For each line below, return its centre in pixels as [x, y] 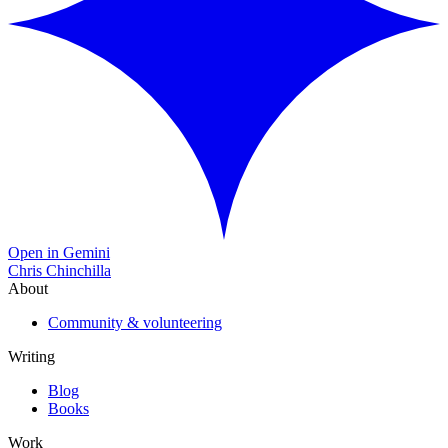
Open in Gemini [59, 253]
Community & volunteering [135, 323]
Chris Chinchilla [59, 271]
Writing [31, 357]
